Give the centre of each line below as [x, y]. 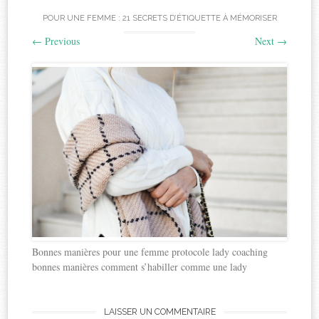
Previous [61, 41]
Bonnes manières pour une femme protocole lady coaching [150, 251]
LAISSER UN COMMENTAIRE [159, 311]
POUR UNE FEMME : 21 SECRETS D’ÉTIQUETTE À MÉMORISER [159, 19]
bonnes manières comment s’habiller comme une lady [140, 266]
